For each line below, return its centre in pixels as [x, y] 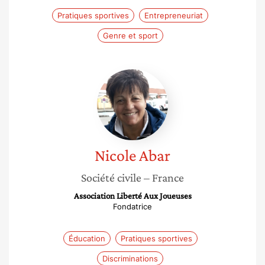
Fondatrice [132, 206]
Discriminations [130, 258]
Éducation [87, 238]
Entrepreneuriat [174, 15]
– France [164, 177]
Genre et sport [130, 35]
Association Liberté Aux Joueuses [132, 196]
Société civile [111, 177]
